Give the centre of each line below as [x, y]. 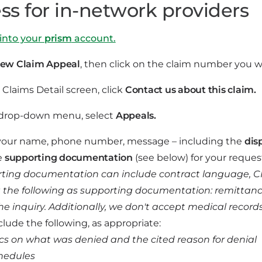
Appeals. [136, 116]
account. [94, 38]
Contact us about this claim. [191, 90]
